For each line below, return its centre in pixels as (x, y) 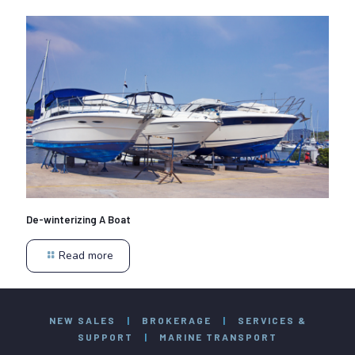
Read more (86, 255)
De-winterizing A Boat (78, 219)
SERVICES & (272, 320)
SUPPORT (105, 336)
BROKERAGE (176, 320)
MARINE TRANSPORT (218, 336)
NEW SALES (82, 320)
